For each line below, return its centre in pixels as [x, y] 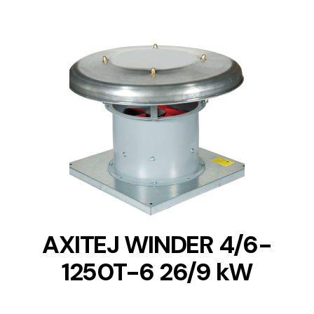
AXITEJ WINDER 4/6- [157, 244]
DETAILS [157, 134]
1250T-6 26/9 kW [157, 272]
